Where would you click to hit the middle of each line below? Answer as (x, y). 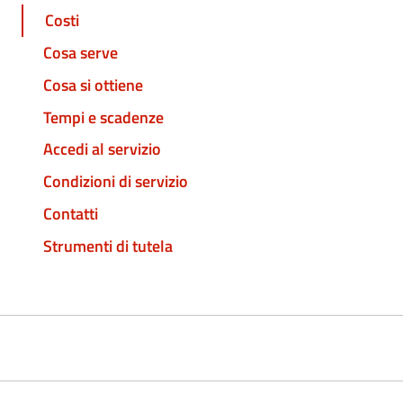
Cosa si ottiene (93, 85)
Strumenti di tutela (108, 246)
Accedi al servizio (102, 149)
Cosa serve (81, 53)
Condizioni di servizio (116, 182)
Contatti (71, 213)
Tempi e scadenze (103, 117)
